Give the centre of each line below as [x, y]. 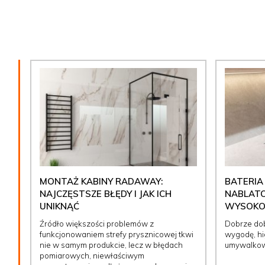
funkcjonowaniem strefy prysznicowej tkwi [117, 235]
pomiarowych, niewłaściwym [92, 256]
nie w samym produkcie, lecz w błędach [111, 245]
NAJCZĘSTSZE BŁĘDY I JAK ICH [106, 194]
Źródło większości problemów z [97, 224]
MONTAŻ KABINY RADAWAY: [101, 182]
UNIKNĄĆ [59, 206]
